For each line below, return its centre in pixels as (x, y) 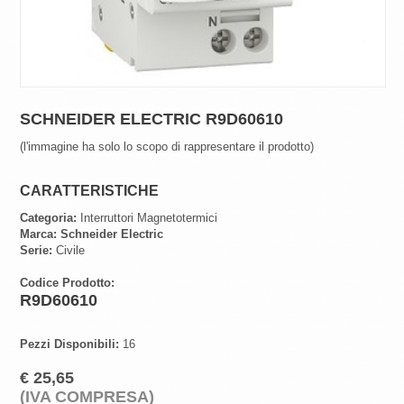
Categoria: (49, 218)
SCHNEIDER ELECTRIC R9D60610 (152, 119)
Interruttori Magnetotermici (147, 218)
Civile (69, 251)
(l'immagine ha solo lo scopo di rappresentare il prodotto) (167, 147)
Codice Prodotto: (68, 283)
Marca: (39, 234)
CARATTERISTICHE (90, 191)
